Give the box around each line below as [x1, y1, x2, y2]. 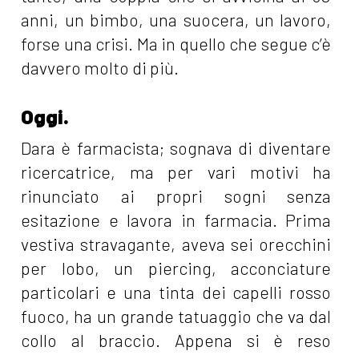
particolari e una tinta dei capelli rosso [21, 282, 332, 303]
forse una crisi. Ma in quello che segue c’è [21, 34, 332, 54]
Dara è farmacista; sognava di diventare [21, 138, 332, 159]
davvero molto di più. [21, 58, 179, 79]
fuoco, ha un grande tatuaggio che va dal [21, 306, 332, 327]
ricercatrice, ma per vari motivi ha [21, 162, 332, 183]
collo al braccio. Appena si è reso [21, 330, 332, 351]
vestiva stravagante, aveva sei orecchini [21, 234, 332, 255]
